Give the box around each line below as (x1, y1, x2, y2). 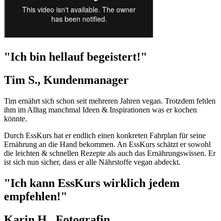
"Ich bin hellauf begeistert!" (4, 50, 147, 63)
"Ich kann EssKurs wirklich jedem (4, 176, 180, 189)
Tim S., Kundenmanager (4, 73, 129, 86)
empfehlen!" (4, 189, 67, 203)
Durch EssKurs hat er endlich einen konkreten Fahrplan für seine (4, 131, 206, 140)
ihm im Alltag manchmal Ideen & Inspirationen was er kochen (4, 105, 197, 114)
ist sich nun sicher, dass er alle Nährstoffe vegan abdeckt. (4, 157, 183, 166)
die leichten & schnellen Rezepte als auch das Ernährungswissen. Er (4, 148, 216, 157)
